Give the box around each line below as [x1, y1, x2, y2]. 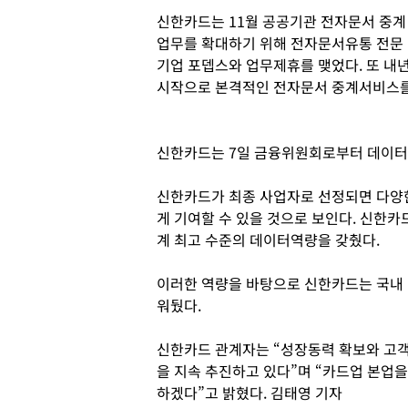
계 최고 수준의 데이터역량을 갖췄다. [157, 229, 383, 250]
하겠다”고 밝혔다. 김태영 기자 [157, 382, 342, 403]
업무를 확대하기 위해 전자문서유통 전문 [157, 32, 403, 54]
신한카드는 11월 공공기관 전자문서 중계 [157, 10, 406, 32]
